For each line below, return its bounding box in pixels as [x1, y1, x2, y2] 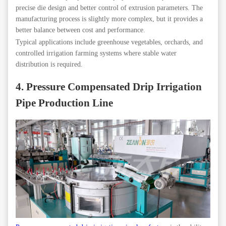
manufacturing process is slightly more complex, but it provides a [16, 15, 203, 23]
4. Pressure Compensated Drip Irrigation [16, 80, 202, 93]
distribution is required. [16, 61, 83, 69]
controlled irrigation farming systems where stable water [16, 49, 177, 58]
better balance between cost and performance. [16, 26, 145, 34]
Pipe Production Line [16, 96, 113, 109]
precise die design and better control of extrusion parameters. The [16, 4, 203, 12]
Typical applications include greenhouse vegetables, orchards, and [16, 38, 203, 46]
